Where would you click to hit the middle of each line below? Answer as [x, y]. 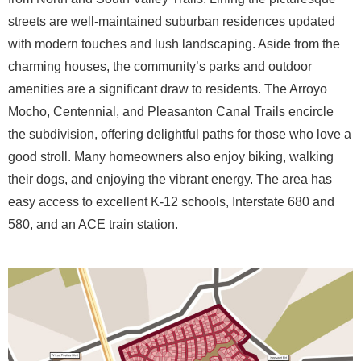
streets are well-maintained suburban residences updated [172, 21]
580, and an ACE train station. [93, 224]
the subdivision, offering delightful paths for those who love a [180, 134]
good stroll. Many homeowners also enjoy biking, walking [171, 157]
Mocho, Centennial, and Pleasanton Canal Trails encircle [171, 112]
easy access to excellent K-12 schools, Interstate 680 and [171, 202]
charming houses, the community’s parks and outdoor [160, 66]
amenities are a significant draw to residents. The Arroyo [168, 89]
